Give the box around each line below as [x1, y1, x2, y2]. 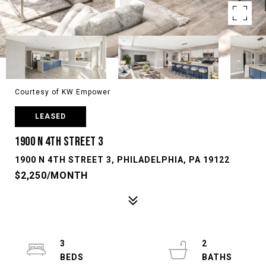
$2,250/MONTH [15, 170, 88, 181]
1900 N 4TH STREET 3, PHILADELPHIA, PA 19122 [15, 155, 230, 164]
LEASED [35, 112, 66, 121]
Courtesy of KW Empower [15, 88, 110, 96]
